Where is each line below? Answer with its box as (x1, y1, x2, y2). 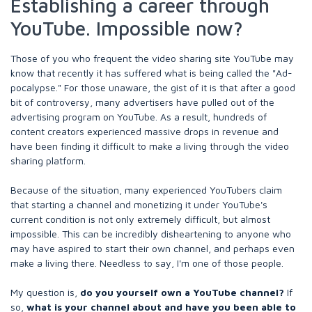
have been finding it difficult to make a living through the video (10, 140, 289, 152)
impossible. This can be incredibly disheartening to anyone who (10, 228, 291, 240)
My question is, (10, 286, 80, 298)
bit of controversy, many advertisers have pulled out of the (10, 96, 274, 108)
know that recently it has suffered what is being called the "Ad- (10, 67, 292, 79)
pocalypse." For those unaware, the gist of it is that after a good (10, 81, 295, 93)
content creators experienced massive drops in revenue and (10, 125, 279, 137)
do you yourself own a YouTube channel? (80, 286, 284, 298)
